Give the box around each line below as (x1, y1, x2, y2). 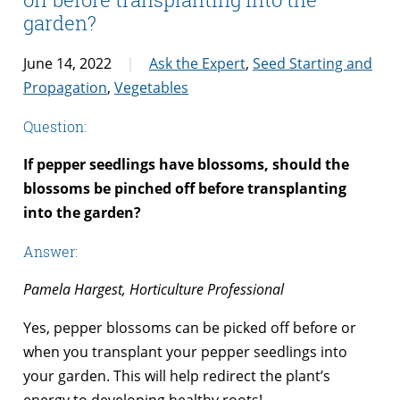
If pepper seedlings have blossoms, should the (23, 154, 349, 174)
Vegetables (114, 77, 188, 97)
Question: (23, 116, 87, 136)
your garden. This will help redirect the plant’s (23, 365, 330, 386)
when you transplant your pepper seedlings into (23, 341, 347, 362)
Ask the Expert (149, 53, 246, 73)
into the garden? (23, 202, 141, 222)
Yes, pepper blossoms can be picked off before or (23, 317, 356, 337)
